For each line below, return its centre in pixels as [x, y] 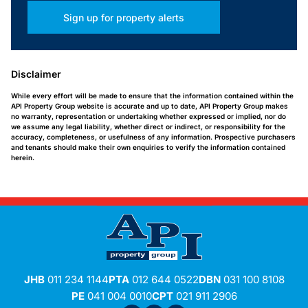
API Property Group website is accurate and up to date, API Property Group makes [150, 106]
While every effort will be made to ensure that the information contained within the [152, 96]
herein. [23, 157]
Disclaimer [36, 74]
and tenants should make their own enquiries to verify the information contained [148, 147]
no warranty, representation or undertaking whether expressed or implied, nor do [148, 116]
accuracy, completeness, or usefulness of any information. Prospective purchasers [153, 137]
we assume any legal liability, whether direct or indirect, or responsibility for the [148, 126]
